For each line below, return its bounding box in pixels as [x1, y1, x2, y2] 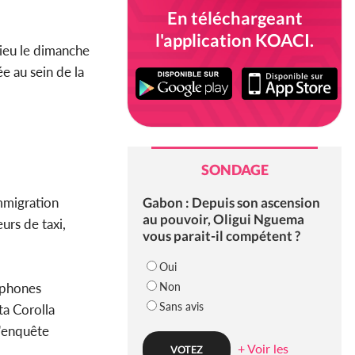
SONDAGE [200, 161, 269, 179]
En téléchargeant [166, 7, 303, 29]
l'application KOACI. [155, 29, 314, 51]
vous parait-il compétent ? [142, 227, 300, 245]
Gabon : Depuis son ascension [142, 194, 320, 212]
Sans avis [158, 300, 204, 314]
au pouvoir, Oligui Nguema [142, 211, 304, 228]
